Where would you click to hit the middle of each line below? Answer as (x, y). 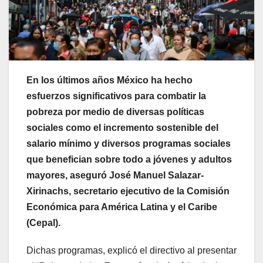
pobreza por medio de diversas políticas (115, 112)
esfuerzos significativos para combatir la (116, 96)
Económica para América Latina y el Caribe (122, 207)
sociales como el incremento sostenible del (122, 128)
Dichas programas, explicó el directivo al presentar (131, 250)
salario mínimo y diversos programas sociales (129, 144)
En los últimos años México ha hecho (109, 80)
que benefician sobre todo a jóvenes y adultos (129, 159)
